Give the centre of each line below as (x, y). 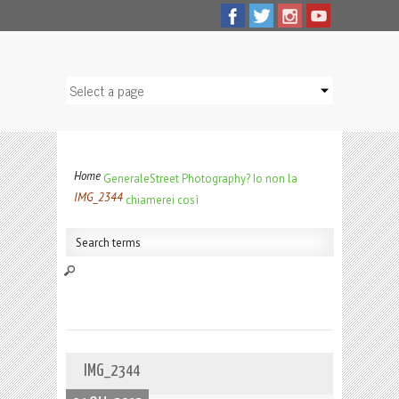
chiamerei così (162, 200)
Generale (126, 179)
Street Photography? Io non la (224, 179)
